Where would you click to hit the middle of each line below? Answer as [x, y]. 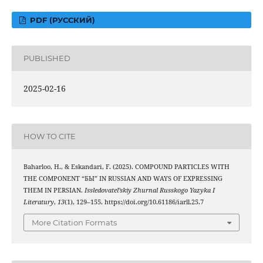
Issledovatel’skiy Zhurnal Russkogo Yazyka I [149, 190]
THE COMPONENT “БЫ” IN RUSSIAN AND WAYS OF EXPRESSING [123, 178]
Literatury [38, 202]
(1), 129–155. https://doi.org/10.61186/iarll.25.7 [134, 202]
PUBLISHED [47, 58]
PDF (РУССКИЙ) [62, 20]
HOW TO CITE [49, 136]
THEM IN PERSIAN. [54, 190]
